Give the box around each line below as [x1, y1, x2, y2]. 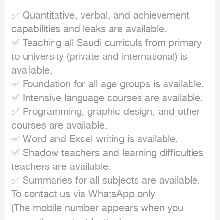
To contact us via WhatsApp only [11, 189, 155, 201]
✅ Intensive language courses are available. [11, 92, 203, 105]
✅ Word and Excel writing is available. [11, 134, 178, 146]
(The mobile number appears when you [11, 202, 183, 215]
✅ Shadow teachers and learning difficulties [11, 147, 203, 160]
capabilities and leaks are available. [11, 24, 167, 36]
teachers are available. [11, 161, 111, 173]
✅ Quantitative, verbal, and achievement [11, 10, 189, 22]
